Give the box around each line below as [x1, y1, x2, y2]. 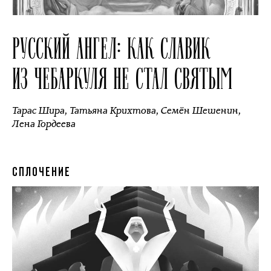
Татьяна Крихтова [70, 104, 156, 117]
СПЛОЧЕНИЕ [12, 168, 71, 178]
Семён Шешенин [161, 104, 238, 117]
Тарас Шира [12, 104, 65, 117]
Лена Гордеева [12, 117, 76, 130]
